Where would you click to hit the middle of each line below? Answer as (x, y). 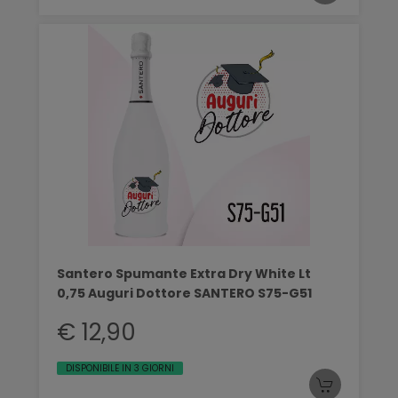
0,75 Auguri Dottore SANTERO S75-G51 (184, 293)
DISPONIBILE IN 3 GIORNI (120, 368)
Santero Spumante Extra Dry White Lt (184, 273)
